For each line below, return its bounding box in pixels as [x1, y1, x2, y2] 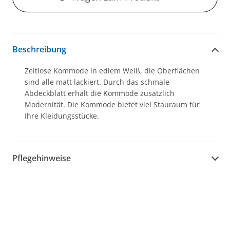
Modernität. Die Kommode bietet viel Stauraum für [25, 100, 200, 110]
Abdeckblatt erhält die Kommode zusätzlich [25, 88, 175, 99]
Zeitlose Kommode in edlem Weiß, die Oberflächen [25, 66, 200, 76]
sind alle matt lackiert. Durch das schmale [25, 77, 169, 87]
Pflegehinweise [12, 152, 71, 164]
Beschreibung [12, 43, 66, 55]
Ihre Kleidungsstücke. [25, 111, 99, 121]
